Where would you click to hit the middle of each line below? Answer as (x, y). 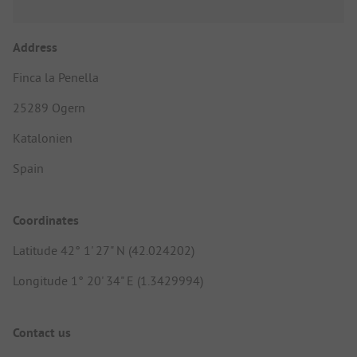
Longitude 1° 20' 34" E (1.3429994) (108, 281)
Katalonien (43, 137)
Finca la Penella (56, 77)
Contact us (42, 333)
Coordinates (46, 221)
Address (35, 47)
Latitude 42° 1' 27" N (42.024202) (104, 251)
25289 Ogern (49, 107)
